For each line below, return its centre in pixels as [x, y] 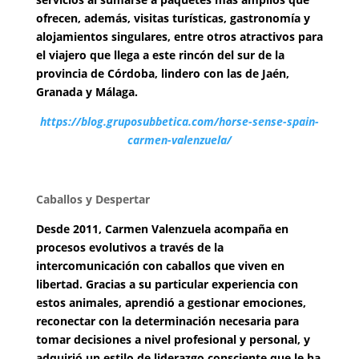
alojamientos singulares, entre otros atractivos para [179, 36]
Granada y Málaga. [87, 92]
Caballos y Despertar [93, 199]
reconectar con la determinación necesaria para [167, 321]
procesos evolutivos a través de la [129, 247]
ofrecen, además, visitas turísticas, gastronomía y [173, 18]
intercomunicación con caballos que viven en [160, 266]
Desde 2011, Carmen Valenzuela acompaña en [162, 229]
